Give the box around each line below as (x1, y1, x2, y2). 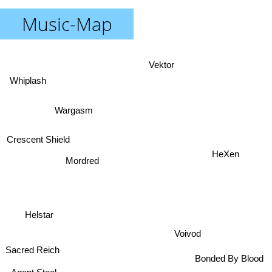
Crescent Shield (5, 144, 68, 155)
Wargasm (52, 107, 90, 118)
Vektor (154, 60, 180, 71)
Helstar (24, 206, 53, 217)
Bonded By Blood (195, 255, 264, 266)
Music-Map (21, 12, 112, 36)
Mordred (67, 148, 101, 159)
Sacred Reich (6, 241, 61, 252)
